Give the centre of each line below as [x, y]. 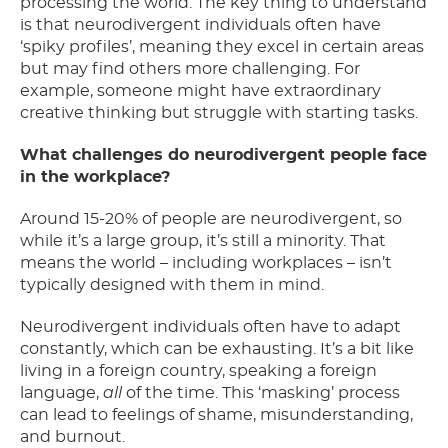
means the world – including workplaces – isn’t [206, 263]
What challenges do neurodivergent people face [223, 155]
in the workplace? [95, 177]
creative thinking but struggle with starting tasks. [219, 113]
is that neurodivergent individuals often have [200, 25]
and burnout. [72, 437]
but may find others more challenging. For [190, 69]
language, [61, 393]
